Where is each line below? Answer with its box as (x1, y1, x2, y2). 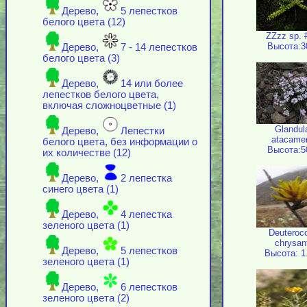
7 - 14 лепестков (121, 42, 197, 53)
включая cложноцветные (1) (42, 100, 176, 112)
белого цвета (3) (42, 53, 120, 64)
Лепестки (121, 125, 164, 137)
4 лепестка (121, 209, 172, 221)
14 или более (121, 78, 183, 90)
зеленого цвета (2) (42, 293, 130, 304)
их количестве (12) (42, 147, 131, 159)
